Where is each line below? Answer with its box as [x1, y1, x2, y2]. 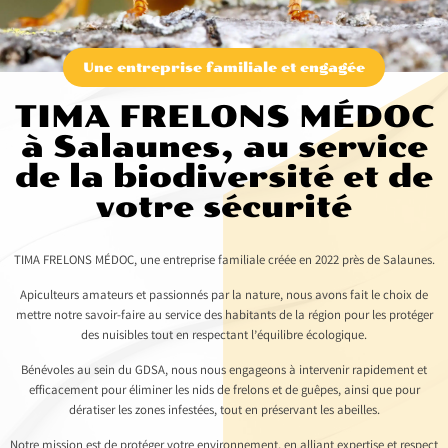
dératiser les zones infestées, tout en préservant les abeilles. [68, 402, 380, 422]
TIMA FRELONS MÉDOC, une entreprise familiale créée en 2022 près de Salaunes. [13, 252, 435, 272]
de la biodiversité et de [15, 159, 433, 196]
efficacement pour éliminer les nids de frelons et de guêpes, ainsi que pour [28, 382, 420, 402]
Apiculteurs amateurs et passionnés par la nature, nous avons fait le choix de [20, 287, 428, 307]
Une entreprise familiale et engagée [83, 60, 365, 76]
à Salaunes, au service [20, 129, 428, 166]
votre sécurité [96, 189, 352, 226]
